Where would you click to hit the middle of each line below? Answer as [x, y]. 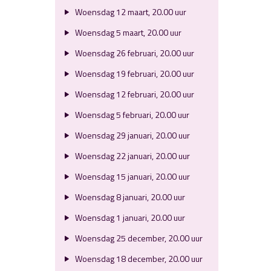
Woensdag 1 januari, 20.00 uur [129, 217]
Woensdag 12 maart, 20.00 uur [129, 12]
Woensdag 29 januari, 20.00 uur [131, 135]
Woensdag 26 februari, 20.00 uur [133, 53]
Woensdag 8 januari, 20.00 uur [129, 197]
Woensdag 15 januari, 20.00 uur [131, 176]
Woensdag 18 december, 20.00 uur [138, 259]
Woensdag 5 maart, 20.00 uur [127, 32]
